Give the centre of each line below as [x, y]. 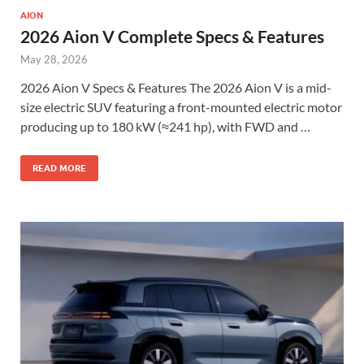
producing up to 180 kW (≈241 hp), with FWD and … [165, 126]
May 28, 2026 [54, 59]
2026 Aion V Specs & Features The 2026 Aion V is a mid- [176, 87]
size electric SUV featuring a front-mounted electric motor [181, 106]
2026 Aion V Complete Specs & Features [172, 36]
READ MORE [59, 168]
